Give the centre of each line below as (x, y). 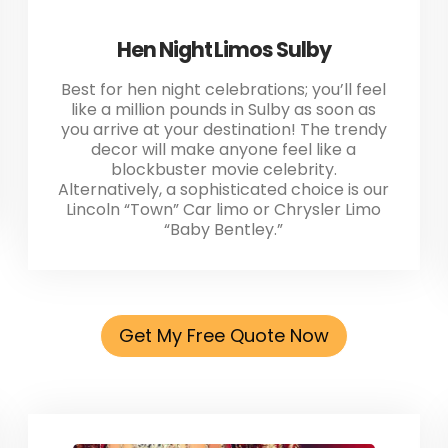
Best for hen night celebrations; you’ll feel (224, 90)
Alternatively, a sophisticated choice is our (224, 190)
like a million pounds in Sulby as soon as (224, 110)
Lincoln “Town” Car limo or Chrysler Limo (224, 210)
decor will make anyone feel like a (224, 150)
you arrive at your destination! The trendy (223, 130)
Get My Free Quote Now (224, 336)
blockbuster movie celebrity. (223, 170)
